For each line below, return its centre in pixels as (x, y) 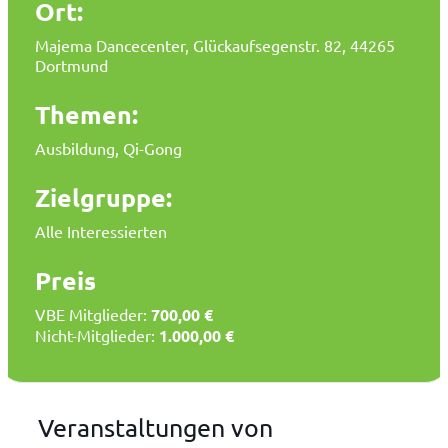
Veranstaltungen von (155, 427)
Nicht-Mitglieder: (97, 334)
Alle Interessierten (101, 230)
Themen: (86, 113)
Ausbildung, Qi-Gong (108, 147)
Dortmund (71, 64)
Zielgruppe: (103, 196)
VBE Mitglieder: (93, 313)
